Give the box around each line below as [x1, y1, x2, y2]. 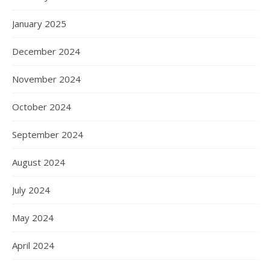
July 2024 [12, 184, 50, 196]
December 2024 [12, 45, 80, 58]
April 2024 [12, 239, 54, 252]
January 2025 [12, 17, 66, 30]
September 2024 [12, 128, 83, 141]
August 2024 [12, 156, 65, 169]
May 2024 [12, 212, 54, 224]
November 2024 [12, 73, 81, 86]
